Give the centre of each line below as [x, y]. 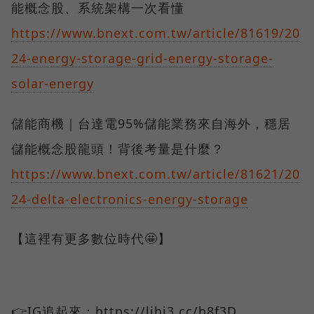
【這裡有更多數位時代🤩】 [91, 238]
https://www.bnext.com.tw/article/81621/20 [156, 173]
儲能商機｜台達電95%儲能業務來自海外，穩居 [151, 123]
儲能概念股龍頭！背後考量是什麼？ [118, 148]
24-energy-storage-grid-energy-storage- [142, 58]
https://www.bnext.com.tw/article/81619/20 [156, 33]
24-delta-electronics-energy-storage [130, 199]
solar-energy [53, 83]
